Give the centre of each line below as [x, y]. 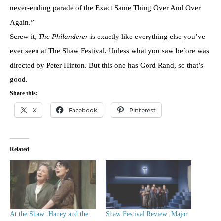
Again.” [22, 22]
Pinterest [143, 110]
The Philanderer [63, 37]
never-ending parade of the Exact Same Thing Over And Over [105, 8]
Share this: [24, 93]
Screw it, [24, 37]
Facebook [83, 110]
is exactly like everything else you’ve [147, 37]
